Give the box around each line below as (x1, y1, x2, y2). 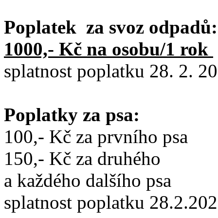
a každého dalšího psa (4, 170, 171, 191)
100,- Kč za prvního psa (4, 126, 188, 147)
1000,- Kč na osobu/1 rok (4, 38, 213, 60)
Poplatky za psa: (4, 104, 140, 126)
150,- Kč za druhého (4, 148, 161, 169)
